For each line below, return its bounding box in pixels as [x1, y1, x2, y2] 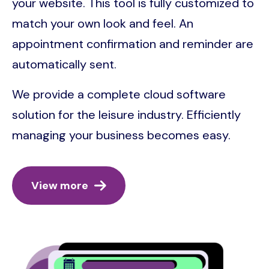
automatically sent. [12, 56, 116, 72]
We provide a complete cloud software [12, 86, 226, 102]
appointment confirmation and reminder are [12, 35, 253, 52]
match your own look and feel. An [12, 15, 193, 31]
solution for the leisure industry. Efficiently [12, 106, 241, 122]
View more [31, 178, 88, 193]
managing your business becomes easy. [12, 127, 231, 143]
